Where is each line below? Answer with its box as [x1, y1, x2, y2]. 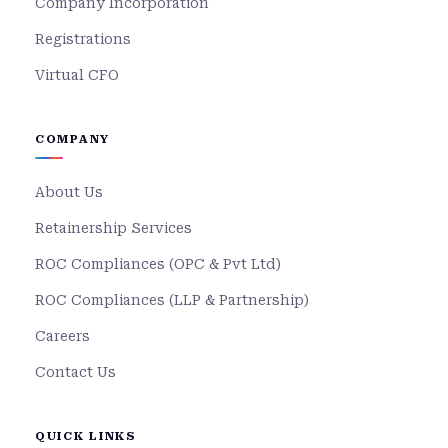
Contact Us [35, 364, 116, 381]
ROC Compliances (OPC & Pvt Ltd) [35, 256, 281, 273]
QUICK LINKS [35, 429, 137, 444]
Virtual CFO [35, 67, 119, 84]
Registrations [35, 31, 131, 48]
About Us [35, 184, 103, 201]
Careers [35, 328, 90, 345]
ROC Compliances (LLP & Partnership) [35, 292, 309, 309]
